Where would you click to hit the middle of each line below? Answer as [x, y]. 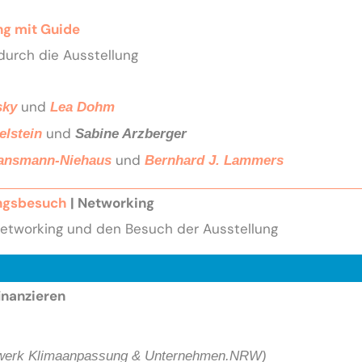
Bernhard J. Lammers [214, 160]
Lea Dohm [82, 107]
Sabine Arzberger [130, 133]
